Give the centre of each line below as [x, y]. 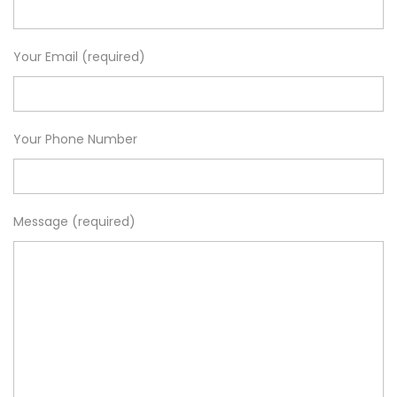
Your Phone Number [75, 139]
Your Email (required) [79, 56]
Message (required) [74, 221]
